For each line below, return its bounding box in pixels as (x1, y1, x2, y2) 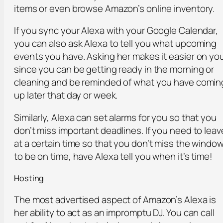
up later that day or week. (14, 89, 118, 102)
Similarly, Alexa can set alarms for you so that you (14, 111, 217, 124)
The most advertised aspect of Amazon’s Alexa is (14, 193, 217, 207)
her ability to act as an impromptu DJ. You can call (14, 206, 215, 220)
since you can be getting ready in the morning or (14, 63, 215, 76)
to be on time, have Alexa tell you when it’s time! (14, 150, 213, 163)
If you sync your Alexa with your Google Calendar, (14, 24, 219, 37)
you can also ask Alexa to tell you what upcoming (14, 37, 217, 50)
